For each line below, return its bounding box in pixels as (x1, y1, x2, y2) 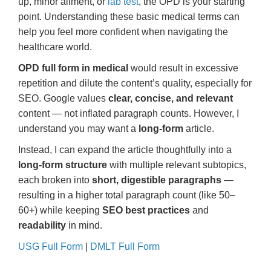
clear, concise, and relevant (108, 93, 233, 103)
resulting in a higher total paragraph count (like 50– (18, 189, 235, 200)
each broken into (18, 174, 92, 185)
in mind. (66, 220, 102, 230)
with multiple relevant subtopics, (107, 159, 246, 170)
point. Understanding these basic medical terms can (18, 11, 240, 22)
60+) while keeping (18, 204, 102, 215)
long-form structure (18, 159, 107, 170)
